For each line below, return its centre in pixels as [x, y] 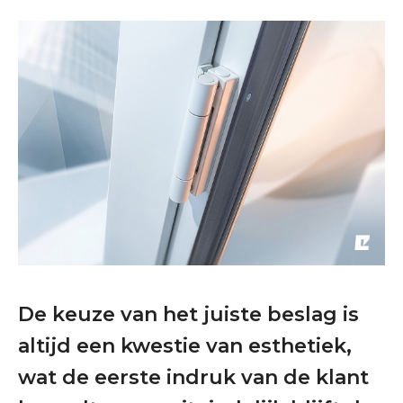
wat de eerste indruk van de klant [193, 377]
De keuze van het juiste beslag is [188, 314]
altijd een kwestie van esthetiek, [185, 346]
